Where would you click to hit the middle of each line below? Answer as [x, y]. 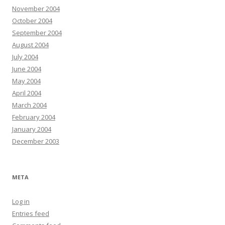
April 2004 [27, 93]
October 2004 [32, 21]
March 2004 [29, 105]
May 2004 [26, 81]
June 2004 [27, 69]
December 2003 [36, 141]
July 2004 [25, 57]
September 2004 [37, 33]
